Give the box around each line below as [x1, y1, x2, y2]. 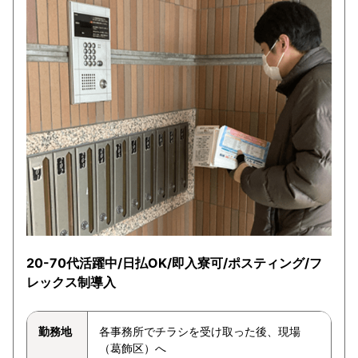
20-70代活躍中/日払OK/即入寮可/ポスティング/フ [26, 254, 322, 271]
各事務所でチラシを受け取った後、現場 [99, 324, 300, 338]
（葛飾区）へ [99, 340, 166, 355]
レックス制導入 [26, 273, 116, 290]
